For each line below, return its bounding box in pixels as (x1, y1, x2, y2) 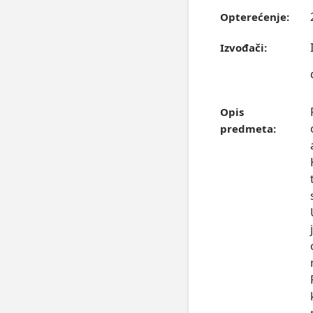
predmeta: (219, 122, 276, 136)
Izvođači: (219, 41, 267, 55)
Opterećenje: (219, 10, 289, 24)
